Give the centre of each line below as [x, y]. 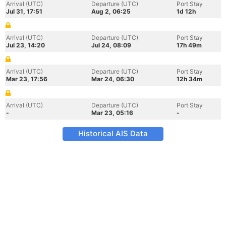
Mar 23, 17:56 [27, 79]
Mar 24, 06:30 [113, 79]
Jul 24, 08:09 [111, 45]
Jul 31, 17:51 [24, 11]
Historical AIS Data [113, 133]
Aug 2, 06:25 [111, 11]
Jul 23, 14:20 [25, 45]
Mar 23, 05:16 [112, 113]
